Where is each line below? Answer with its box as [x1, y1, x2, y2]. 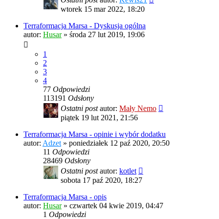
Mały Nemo [119, 104, 156, 113]
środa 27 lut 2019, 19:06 [69, 30, 145, 39]
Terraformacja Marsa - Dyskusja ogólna [23, 22, 146, 30]
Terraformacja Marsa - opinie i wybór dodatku [23, 130, 166, 139]
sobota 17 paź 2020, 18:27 [61, 176, 142, 185]
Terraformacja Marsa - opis [23, 193, 107, 201]
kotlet [119, 167, 136, 175]
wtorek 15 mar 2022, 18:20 [61, 5, 145, 14]
